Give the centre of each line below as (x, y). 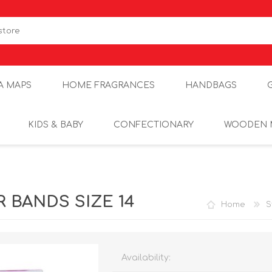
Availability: (146, 258)
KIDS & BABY (56, 125)
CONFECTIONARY (154, 125)
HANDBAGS (211, 85)
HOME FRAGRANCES (108, 85)
